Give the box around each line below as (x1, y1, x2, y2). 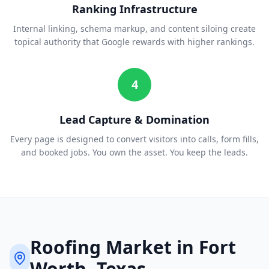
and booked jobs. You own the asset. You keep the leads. (21, 147, 248, 159)
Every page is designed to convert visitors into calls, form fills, (10, 133, 259, 145)
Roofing (29, 235, 101, 260)
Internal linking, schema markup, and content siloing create (13, 23, 256, 35)
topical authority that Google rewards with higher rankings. (14, 36, 255, 48)
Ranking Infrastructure (71, 2, 198, 17)
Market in (100, 235, 199, 260)
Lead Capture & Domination (59, 112, 210, 127)
